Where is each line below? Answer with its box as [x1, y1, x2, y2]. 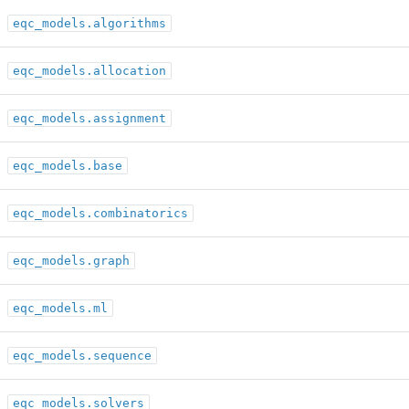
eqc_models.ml [13, 301, 108, 315]
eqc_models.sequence [13, 349, 152, 362]
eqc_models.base [13, 159, 122, 173]
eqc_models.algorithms [13, 16, 166, 30]
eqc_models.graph [13, 254, 130, 267]
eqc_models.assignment [13, 111, 166, 125]
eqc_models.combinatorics [13, 206, 188, 220]
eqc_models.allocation [13, 64, 166, 78]
